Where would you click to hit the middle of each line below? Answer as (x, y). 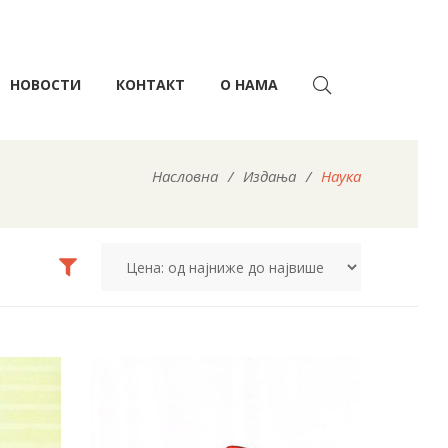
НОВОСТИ (45, 84)
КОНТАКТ (150, 84)
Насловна (185, 176)
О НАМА (249, 84)
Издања (269, 176)
